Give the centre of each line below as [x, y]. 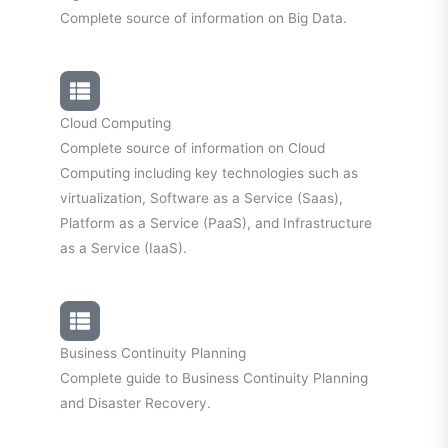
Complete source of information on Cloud [192, 147]
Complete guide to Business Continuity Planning [214, 377]
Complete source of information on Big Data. [203, 17]
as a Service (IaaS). [123, 247]
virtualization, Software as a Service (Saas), [201, 197]
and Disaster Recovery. [135, 402]
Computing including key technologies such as [209, 172]
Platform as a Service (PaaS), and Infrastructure [216, 222]
